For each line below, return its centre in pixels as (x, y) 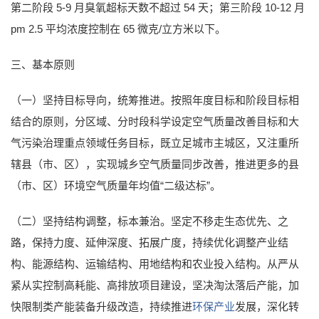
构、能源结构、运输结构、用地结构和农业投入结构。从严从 (155, 263)
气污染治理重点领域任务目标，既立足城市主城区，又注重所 (155, 142)
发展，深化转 (267, 306)
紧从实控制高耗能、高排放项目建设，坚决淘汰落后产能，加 (155, 285)
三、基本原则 (43, 64)
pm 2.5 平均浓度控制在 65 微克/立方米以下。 (118, 28)
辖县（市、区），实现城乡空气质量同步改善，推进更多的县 (155, 164)
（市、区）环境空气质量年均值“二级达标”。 (116, 185)
